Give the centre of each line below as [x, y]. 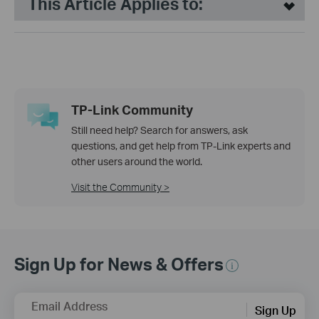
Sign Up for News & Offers [119, 264]
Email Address [69, 306]
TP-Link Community [132, 110]
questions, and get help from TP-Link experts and [181, 146]
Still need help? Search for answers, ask [159, 130]
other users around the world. [137, 162]
